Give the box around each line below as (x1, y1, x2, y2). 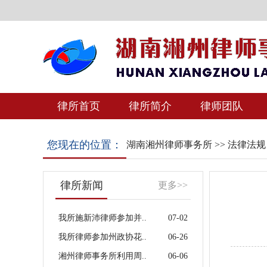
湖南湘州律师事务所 (126, 139, 212, 150)
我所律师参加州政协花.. (58, 232, 147, 241)
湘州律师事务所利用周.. (58, 252, 147, 260)
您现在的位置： (47, 139, 122, 151)
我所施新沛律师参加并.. (58, 213, 147, 222)
